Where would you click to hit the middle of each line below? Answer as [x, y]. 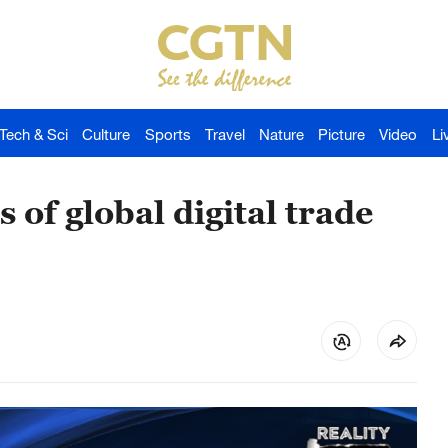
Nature [282, 134]
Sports [167, 134]
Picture [342, 134]
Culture [106, 134]
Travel [224, 134]
